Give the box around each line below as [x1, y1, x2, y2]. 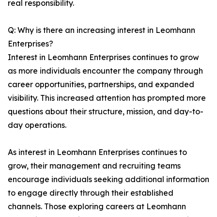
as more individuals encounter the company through [8, 66, 203, 76]
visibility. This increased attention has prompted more [8, 93, 206, 103]
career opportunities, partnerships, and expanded [8, 79, 194, 90]
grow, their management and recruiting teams [8, 161, 181, 171]
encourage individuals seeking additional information [8, 174, 209, 185]
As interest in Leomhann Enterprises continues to [8, 147, 187, 157]
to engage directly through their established [8, 188, 173, 198]
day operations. [8, 120, 66, 130]
